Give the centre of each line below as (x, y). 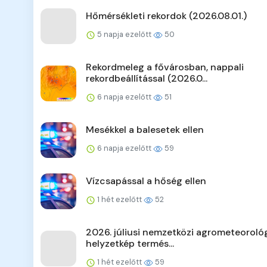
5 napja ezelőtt (124, 35)
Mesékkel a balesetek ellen (145, 130)
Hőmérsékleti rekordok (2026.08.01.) (166, 16)
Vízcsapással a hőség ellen (146, 181)
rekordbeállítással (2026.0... (147, 79)
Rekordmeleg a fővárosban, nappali (165, 67)
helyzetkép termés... (130, 244)
